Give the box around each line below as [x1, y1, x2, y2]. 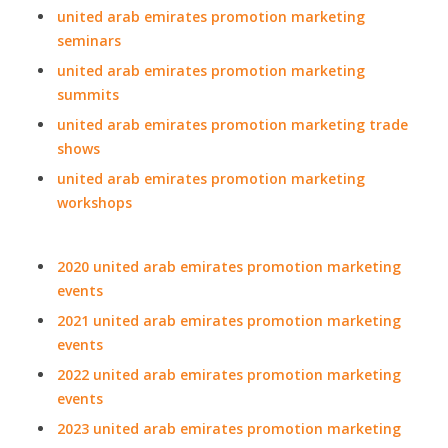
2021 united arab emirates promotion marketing [57, 311, 401, 330]
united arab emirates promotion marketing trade [57, 115, 408, 134]
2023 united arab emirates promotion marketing [57, 419, 401, 438]
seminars [57, 31, 121, 50]
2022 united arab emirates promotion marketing [57, 365, 401, 384]
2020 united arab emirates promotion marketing [57, 257, 401, 276]
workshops [57, 193, 132, 212]
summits [57, 85, 119, 104]
